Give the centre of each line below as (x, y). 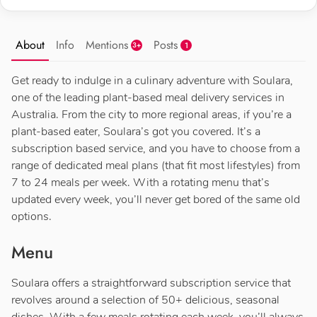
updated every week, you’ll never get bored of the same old (156, 200)
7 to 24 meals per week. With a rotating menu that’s (140, 183)
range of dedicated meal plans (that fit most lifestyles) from (156, 166)
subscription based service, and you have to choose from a (156, 149)
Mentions (107, 45)
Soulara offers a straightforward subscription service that (151, 283)
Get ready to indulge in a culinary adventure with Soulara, (152, 81)
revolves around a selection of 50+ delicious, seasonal (145, 300)
